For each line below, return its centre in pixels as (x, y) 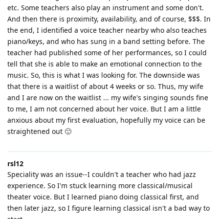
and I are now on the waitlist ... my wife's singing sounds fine (108, 98)
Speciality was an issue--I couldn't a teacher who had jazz (102, 175)
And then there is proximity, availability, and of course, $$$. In (109, 19)
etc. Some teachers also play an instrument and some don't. (106, 8)
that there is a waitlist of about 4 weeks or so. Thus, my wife (105, 87)
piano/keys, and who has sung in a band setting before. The (106, 42)
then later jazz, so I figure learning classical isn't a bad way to (109, 208)
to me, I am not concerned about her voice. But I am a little (104, 109)
